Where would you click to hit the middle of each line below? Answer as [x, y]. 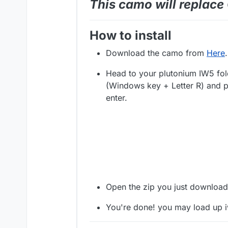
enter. [117, 98]
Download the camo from [156, 53]
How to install [131, 36]
